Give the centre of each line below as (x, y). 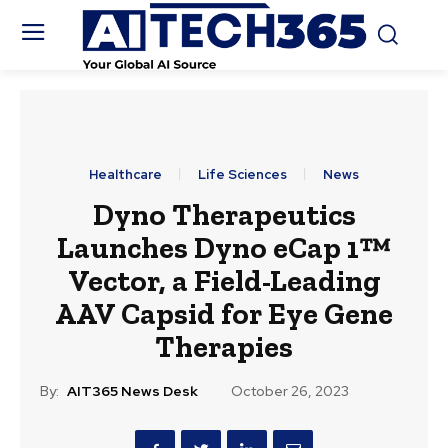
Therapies (224, 347)
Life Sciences (242, 175)
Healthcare (125, 175)
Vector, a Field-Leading (224, 281)
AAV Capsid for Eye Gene (224, 314)
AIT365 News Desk (132, 391)
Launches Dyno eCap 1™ (224, 248)
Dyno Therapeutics (224, 215)
